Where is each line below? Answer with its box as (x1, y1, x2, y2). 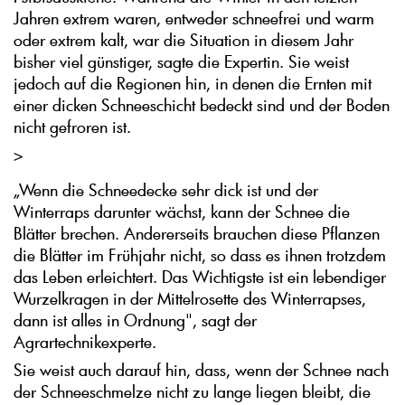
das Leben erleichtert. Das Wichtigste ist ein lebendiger (14, 266, 386, 288)
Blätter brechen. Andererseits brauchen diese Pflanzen (14, 222, 380, 245)
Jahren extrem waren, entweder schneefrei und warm (14, 7, 374, 30)
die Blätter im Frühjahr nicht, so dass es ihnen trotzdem (14, 244, 386, 267)
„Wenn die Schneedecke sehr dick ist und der (14, 179, 318, 202)
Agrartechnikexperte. (14, 331, 156, 353)
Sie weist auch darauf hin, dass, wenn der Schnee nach (14, 359, 389, 381)
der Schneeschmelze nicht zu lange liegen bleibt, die (14, 381, 371, 403)
